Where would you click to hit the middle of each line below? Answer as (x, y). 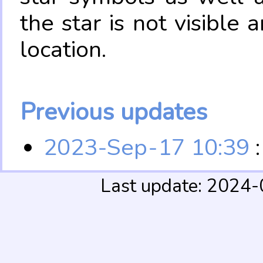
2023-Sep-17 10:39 (146, 147)
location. (63, 49)
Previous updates (114, 112)
